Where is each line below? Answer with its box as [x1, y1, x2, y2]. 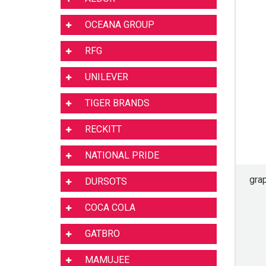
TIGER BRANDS [85, 97, 150, 109]
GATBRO [85, 228, 120, 239]
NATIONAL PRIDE [85, 150, 159, 161]
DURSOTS [85, 176, 127, 187]
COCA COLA [85, 202, 135, 213]
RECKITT [85, 123, 122, 135]
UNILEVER [85, 71, 128, 83]
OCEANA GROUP [85, 19, 154, 30]
